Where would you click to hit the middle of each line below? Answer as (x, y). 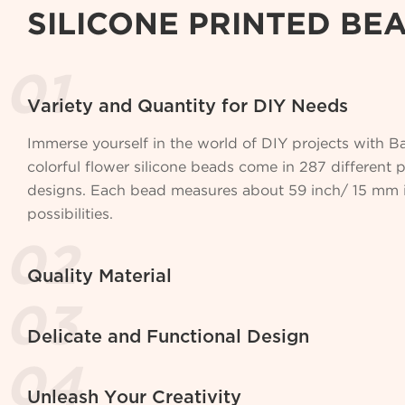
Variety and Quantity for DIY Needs (188, 107)
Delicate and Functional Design (169, 337)
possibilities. (71, 213)
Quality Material (100, 277)
